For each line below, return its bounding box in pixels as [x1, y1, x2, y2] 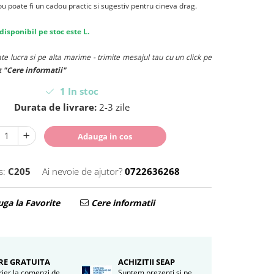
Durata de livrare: [13, 101, 97, 113]
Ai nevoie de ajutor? [42, 165, 123, 177]
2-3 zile [96, 101, 130, 113]
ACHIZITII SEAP [118, 256, 175, 267]
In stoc [65, 85, 98, 97]
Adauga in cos [78, 131, 133, 142]
